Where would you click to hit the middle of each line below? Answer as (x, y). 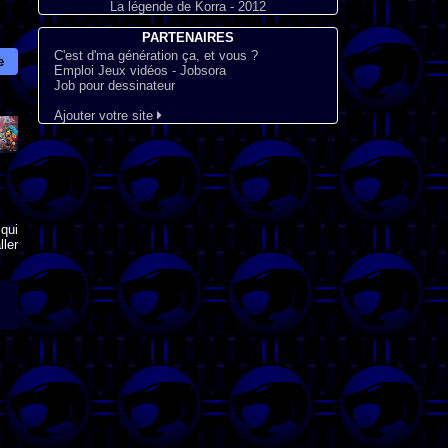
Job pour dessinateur (114, 85)
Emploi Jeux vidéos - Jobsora (139, 70)
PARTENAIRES (188, 37)
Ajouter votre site (105, 115)
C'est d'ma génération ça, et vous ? (155, 55)
